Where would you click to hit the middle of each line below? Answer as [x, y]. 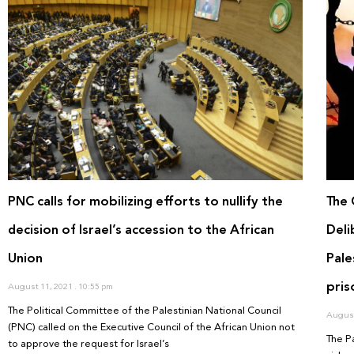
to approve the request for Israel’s [88, 343]
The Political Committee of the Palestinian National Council [145, 310]
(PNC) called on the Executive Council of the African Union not [151, 327]
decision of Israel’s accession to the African [141, 229]
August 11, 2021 [41, 286]
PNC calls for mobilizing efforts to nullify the [145, 201]
